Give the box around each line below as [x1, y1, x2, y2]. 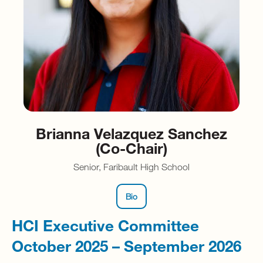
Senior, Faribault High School [73, 161, 190, 173]
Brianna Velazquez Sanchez [36, 124, 227, 143]
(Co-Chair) [96, 139, 167, 157]
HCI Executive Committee [12, 215, 199, 235]
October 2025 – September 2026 [12, 235, 241, 255]
